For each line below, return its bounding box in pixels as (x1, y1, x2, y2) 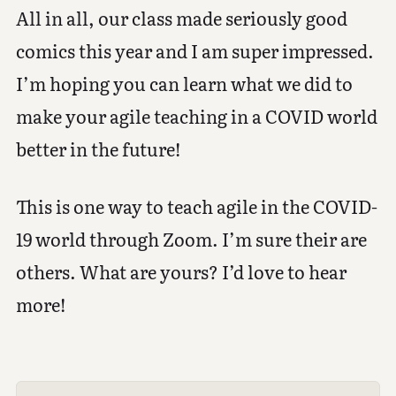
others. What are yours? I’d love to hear (15, 257, 346, 285)
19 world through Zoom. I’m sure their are (15, 225, 367, 252)
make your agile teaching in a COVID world (15, 102, 377, 129)
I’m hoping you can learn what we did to (15, 69, 353, 96)
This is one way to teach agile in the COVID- (15, 192, 377, 219)
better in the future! (15, 134, 180, 162)
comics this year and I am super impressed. (15, 36, 374, 64)
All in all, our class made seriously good (15, 4, 347, 31)
